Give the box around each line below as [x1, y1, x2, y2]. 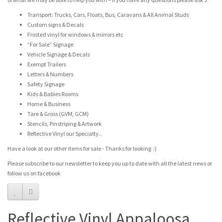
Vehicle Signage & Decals [27, 51, 90, 58]
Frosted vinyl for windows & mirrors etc [27, 31, 123, 38]
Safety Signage [27, 80, 64, 88]
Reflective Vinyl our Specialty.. [27, 130, 102, 137]
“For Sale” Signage [27, 41, 73, 48]
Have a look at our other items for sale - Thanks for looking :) [7, 145, 157, 152]
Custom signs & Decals [27, 21, 84, 28]
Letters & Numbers [27, 70, 73, 78]
